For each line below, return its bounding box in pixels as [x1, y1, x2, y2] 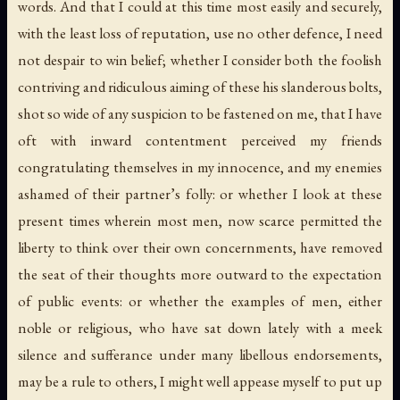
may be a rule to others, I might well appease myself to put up [18, 371, 382, 392]
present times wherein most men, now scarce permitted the [18, 211, 382, 231]
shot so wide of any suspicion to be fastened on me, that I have [18, 104, 382, 124]
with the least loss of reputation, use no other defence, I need [18, 23, 382, 44]
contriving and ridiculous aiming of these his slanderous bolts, [18, 77, 382, 97]
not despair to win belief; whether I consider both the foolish [18, 50, 382, 71]
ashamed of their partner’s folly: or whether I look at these [18, 184, 382, 204]
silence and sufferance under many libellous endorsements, [18, 345, 382, 365]
